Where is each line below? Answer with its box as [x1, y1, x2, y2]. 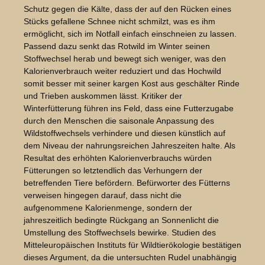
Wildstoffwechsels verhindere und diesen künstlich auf [24, 128, 225, 138]
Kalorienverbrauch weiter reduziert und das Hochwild [24, 66, 221, 76]
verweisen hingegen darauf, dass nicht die [24, 190, 182, 201]
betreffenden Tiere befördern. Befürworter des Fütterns [24, 178, 230, 188]
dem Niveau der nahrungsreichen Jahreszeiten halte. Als [24, 141, 235, 151]
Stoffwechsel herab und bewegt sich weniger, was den [24, 54, 226, 64]
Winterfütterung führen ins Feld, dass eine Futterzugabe [24, 104, 234, 114]
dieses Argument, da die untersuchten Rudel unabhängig [24, 253, 237, 263]
